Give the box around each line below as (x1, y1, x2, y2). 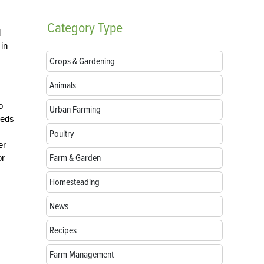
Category (47, 19, 95, 37)
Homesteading (49, 176, 100, 188)
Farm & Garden (49, 152, 101, 164)
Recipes (49, 225, 77, 236)
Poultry (49, 128, 74, 140)
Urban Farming (49, 104, 101, 115)
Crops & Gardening (49, 55, 115, 67)
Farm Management (49, 249, 114, 260)
